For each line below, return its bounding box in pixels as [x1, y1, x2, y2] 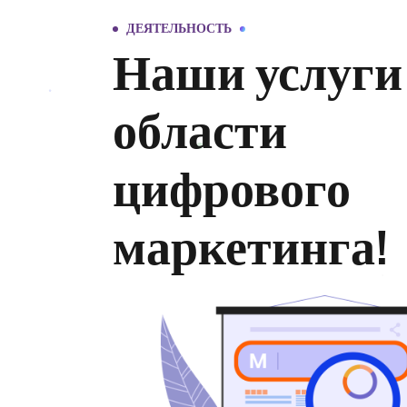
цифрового [113, 164, 351, 217]
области [113, 105, 287, 159]
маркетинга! [113, 222, 389, 275]
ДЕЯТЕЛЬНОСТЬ [126, 22, 232, 36]
